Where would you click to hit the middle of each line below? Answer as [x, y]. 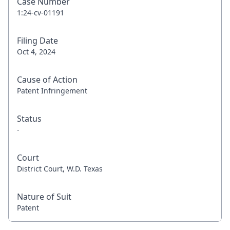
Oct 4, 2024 [36, 52]
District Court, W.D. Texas [60, 169]
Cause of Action [47, 80]
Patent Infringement [52, 91]
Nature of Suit [44, 197]
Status [29, 119]
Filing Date [37, 41]
